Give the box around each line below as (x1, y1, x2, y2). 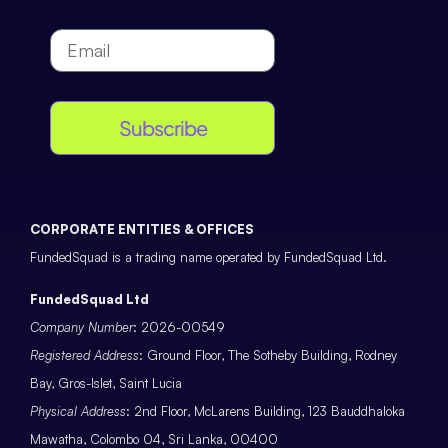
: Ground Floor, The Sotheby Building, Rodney (139, 347, 397, 364)
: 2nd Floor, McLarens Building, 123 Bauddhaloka (126, 403, 405, 420)
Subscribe (118, 114, 207, 140)
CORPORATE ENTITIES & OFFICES (30, 220, 254, 237)
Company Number (30, 319, 133, 336)
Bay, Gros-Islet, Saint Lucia (30, 375, 182, 392)
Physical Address (30, 403, 126, 420)
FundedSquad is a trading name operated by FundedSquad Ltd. (30, 248, 387, 265)
